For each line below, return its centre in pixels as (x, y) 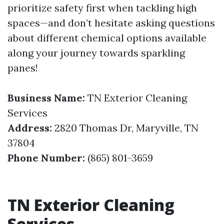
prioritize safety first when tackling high (102, 8)
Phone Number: (46, 158)
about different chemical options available (107, 38)
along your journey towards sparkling (96, 53)
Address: (30, 128)
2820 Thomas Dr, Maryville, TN (125, 128)
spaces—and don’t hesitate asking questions (111, 23)
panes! (23, 68)
